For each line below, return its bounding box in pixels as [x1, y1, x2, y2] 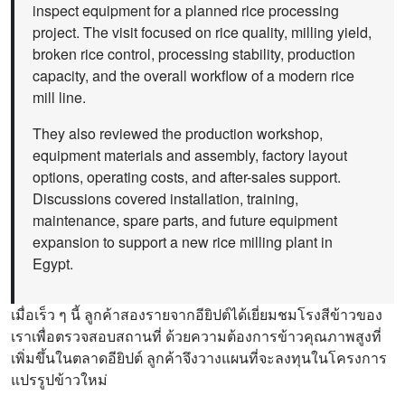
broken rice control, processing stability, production [33, 43, 355, 64]
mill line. [33, 87, 86, 108]
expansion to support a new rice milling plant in [33, 231, 333, 252]
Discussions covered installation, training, [33, 188, 298, 209]
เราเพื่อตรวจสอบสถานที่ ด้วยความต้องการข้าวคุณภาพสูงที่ [11, 325, 381, 346]
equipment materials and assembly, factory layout [33, 145, 347, 165]
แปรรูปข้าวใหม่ [11, 369, 108, 390]
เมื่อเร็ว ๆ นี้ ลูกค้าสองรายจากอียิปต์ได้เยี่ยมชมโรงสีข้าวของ [11, 304, 382, 325]
